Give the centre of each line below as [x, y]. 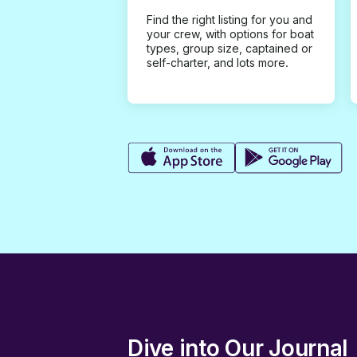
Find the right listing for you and [229, 19]
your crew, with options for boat [230, 33]
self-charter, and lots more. [218, 62]
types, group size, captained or [229, 48]
